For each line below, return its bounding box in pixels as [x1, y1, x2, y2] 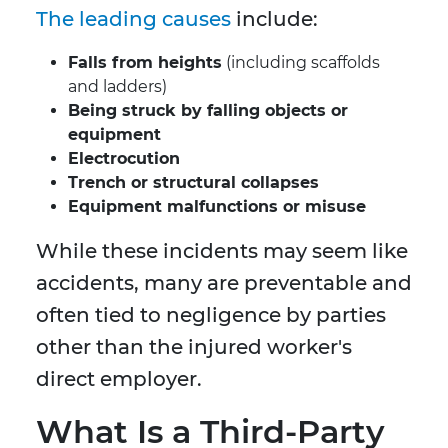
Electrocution [68, 149, 180, 169]
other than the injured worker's [36, 335, 352, 360]
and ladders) [68, 77, 167, 97]
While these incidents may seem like [36, 239, 408, 264]
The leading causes [36, 7, 231, 32]
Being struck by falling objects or [68, 101, 348, 121]
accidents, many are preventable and [36, 271, 412, 296]
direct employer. [36, 367, 202, 392]
